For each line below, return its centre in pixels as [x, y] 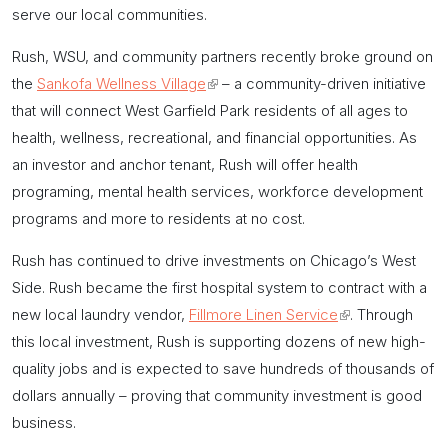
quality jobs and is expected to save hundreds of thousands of [223, 368]
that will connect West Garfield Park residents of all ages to [210, 110]
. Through [381, 314]
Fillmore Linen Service [263, 314]
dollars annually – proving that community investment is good [217, 395]
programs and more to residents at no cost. [162, 218]
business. [44, 422]
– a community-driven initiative [322, 83]
